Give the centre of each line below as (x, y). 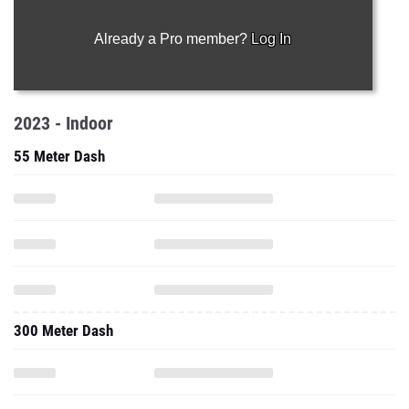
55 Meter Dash (59, 156)
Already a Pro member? (173, 39)
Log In (272, 39)
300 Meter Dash (63, 330)
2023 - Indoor (63, 123)
